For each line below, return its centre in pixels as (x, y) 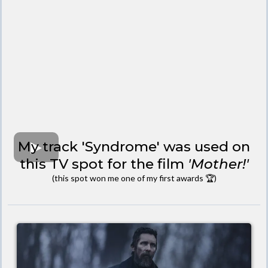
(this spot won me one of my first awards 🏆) (134, 178)
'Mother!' (218, 164)
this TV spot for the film (103, 164)
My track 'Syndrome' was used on (134, 146)
